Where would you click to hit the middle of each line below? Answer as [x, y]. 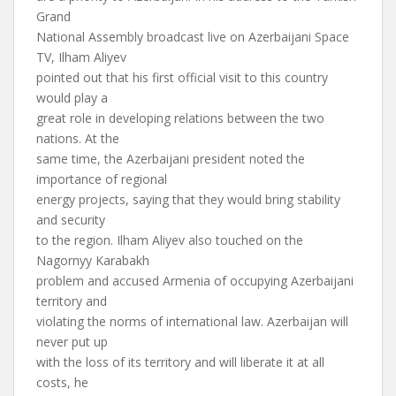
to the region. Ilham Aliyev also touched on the [170, 240]
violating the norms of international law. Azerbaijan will [192, 321]
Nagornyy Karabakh [93, 260]
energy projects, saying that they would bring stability [188, 199]
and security [71, 220]
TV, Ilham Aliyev [81, 57]
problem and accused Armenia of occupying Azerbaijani [195, 281]
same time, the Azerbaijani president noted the [171, 159]
